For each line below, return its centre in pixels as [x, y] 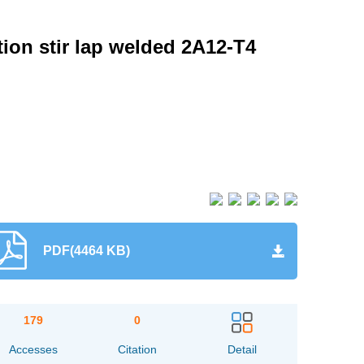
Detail [242, 349]
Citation [138, 349]
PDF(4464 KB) [86, 251]
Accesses [33, 349]
